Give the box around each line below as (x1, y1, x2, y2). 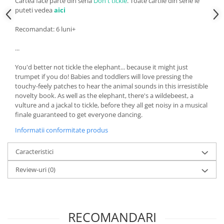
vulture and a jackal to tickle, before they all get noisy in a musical (15, 100, 207, 109)
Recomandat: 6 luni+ (15, 24, 75, 33)
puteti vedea (15, 5, 54, 14)
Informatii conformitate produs (15, 125, 108, 134)
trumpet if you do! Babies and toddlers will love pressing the (15, 71, 192, 81)
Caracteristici (15, 146, 53, 156)
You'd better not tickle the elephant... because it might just (15, 62, 188, 71)
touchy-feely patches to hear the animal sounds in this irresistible (15, 81, 208, 90)
